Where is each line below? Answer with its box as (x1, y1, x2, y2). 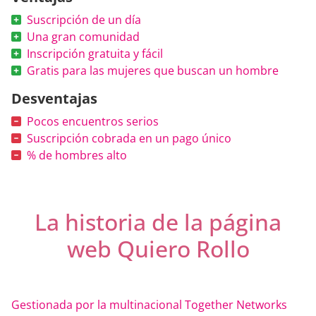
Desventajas (11, 88, 97, 108)
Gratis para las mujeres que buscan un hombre (27, 62, 279, 78)
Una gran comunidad (27, 28, 140, 44)
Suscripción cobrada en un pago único (27, 130, 231, 146)
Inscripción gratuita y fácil (27, 45, 163, 61)
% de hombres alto (27, 147, 127, 163)
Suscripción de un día (27, 11, 141, 28)
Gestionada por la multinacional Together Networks (11, 296, 287, 312)
